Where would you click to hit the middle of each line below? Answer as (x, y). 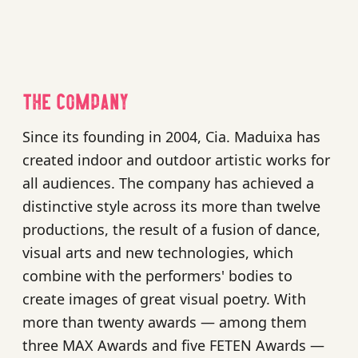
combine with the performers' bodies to (157, 275)
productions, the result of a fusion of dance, (171, 229)
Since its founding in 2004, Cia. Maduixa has (171, 136)
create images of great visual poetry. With (164, 298)
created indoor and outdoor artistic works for (176, 159)
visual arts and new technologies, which (158, 252)
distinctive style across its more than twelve (171, 206)
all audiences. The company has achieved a (168, 183)
